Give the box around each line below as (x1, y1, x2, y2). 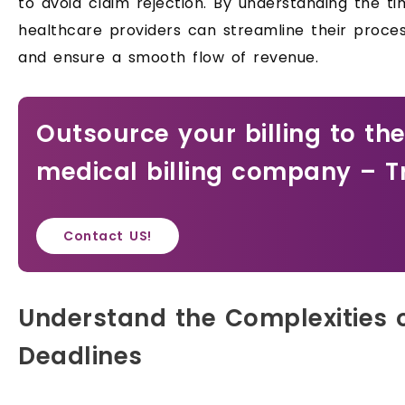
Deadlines (18, 340, 143, 373)
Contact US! (63, 227, 152, 246)
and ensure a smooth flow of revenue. (18, 47, 318, 69)
